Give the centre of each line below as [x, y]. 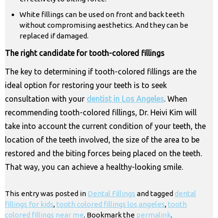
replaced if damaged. [54, 36]
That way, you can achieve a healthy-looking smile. [94, 167]
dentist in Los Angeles [125, 99]
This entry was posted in [46, 194]
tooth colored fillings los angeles [111, 204]
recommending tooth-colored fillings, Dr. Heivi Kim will [101, 113]
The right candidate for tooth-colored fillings [85, 53]
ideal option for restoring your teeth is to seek [86, 85]
